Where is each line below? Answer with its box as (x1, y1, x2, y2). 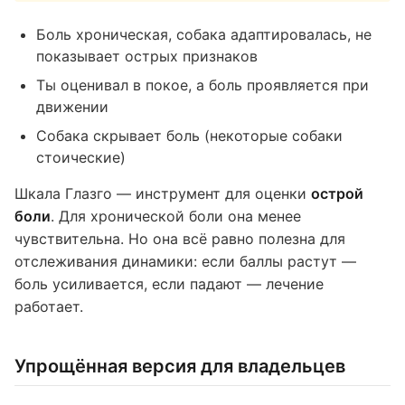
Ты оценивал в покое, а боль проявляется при (36, 76, 369, 94)
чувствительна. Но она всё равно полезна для (14, 230, 345, 248)
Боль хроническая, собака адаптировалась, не (36, 25, 372, 43)
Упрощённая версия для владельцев (14, 355, 345, 377)
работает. (14, 297, 83, 316)
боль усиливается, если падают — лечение (14, 275, 324, 293)
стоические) (36, 148, 126, 166)
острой (311, 184, 363, 202)
